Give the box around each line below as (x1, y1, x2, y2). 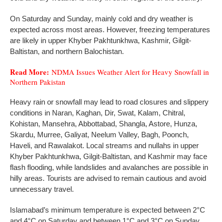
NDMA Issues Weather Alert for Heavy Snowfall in (52, 66, 209, 77)
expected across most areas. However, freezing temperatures (10, 25, 210, 34)
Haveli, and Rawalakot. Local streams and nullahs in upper (10, 141, 199, 150)
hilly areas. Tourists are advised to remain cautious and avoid (10, 173, 206, 182)
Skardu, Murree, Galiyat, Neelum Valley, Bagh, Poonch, (10, 130, 189, 139)
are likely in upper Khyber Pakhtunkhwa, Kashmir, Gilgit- (10, 36, 191, 45)
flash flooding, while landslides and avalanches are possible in (10, 163, 208, 171)
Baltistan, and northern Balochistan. (10, 47, 124, 55)
